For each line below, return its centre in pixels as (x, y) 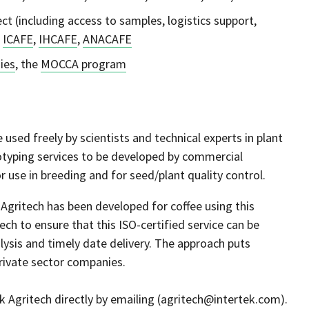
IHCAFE (58, 39)
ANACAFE (107, 39)
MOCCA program (83, 64)
